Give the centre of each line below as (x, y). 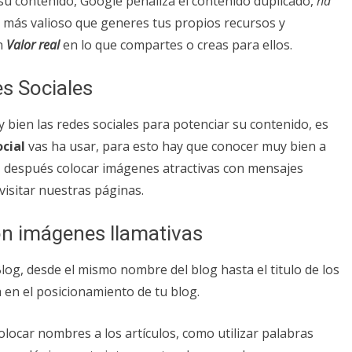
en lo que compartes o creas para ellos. (176, 44)
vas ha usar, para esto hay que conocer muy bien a (176, 146)
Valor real (33, 44)
